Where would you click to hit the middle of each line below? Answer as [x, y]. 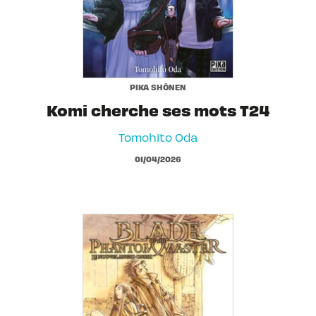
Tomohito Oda [158, 136]
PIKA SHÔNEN [158, 86]
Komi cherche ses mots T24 [158, 109]
